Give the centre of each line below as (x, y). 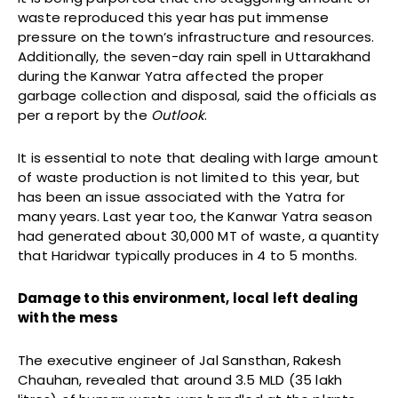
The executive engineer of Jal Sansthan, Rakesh (180, 360)
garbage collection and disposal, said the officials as (197, 95)
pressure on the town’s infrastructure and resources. (196, 36)
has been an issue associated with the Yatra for (182, 196)
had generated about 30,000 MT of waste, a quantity (199, 235)
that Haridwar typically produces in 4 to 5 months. (190, 255)
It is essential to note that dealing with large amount (198, 157)
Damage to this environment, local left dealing (188, 298)
